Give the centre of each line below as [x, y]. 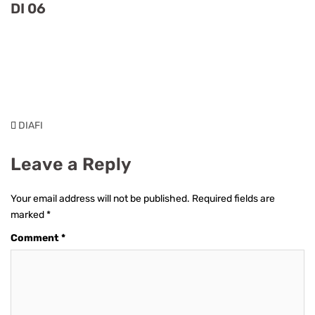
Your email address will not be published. [100, 199]
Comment [36, 238]
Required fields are [233, 199]
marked [28, 215]
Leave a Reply [71, 164]
